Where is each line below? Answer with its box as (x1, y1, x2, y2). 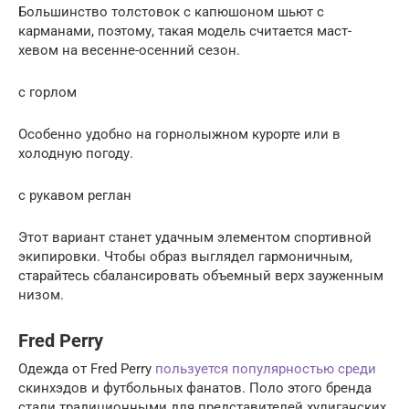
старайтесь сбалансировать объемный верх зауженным (18, 267, 383, 284)
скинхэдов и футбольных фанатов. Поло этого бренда (18, 379, 372, 396)
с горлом (18, 83, 77, 100)
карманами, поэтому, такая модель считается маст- (18, 22, 351, 39)
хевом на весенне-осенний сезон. (18, 41, 240, 58)
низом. (18, 286, 64, 303)
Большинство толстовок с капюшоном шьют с (18, 3, 324, 20)
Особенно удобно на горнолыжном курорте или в (18, 125, 341, 142)
